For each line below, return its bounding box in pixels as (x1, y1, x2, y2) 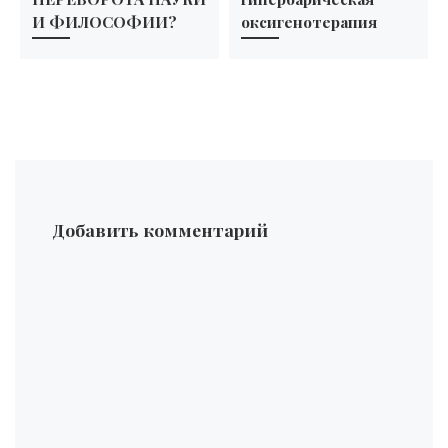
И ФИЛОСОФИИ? (31, 10, 177, 32)
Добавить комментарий (51, 218, 268, 242)
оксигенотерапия (240, 10, 377, 32)
